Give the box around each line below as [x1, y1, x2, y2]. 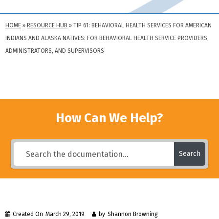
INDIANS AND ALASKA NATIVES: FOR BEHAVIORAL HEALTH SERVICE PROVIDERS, [5, 35, 209, 42]
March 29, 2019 [45, 211, 85, 218]
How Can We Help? [56, 110, 163, 126]
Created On [13, 211, 43, 218]
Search [178, 150, 200, 158]
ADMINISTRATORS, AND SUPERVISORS [5, 47, 104, 54]
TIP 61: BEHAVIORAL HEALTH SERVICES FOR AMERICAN [73, 22, 212, 29]
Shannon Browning [108, 211, 158, 218]
